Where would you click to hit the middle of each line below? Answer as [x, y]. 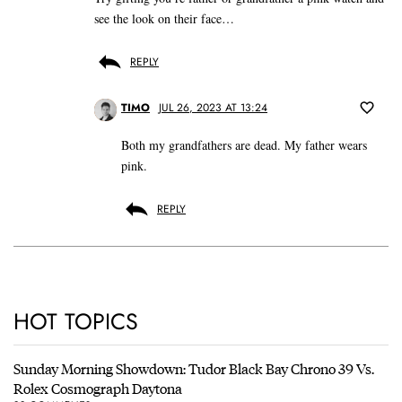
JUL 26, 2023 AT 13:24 [213, 108]
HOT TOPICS [76, 322]
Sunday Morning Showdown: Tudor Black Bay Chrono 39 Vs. [194, 369]
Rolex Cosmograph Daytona [98, 389]
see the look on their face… [164, 19]
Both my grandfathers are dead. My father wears [244, 145]
